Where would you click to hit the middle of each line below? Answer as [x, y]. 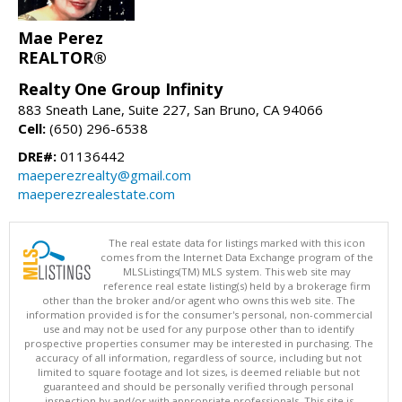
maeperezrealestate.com [96, 193]
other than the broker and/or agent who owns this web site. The [199, 300]
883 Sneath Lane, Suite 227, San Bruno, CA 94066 [170, 109]
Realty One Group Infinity [120, 88]
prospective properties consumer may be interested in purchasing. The [199, 343]
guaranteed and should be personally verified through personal [199, 386]
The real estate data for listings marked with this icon [237, 242]
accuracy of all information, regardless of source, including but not [199, 357]
